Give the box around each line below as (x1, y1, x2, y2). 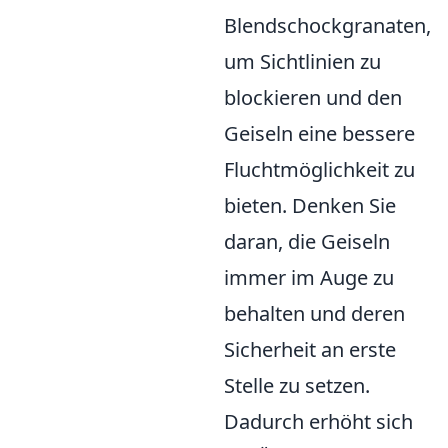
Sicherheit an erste (224, 336, 396, 363)
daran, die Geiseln (224, 228, 390, 255)
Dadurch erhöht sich (224, 408, 413, 435)
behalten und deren (224, 300, 405, 327)
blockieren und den (224, 84, 402, 111)
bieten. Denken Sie (224, 192, 396, 219)
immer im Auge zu (224, 264, 394, 291)
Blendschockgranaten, (224, 12, 431, 39)
